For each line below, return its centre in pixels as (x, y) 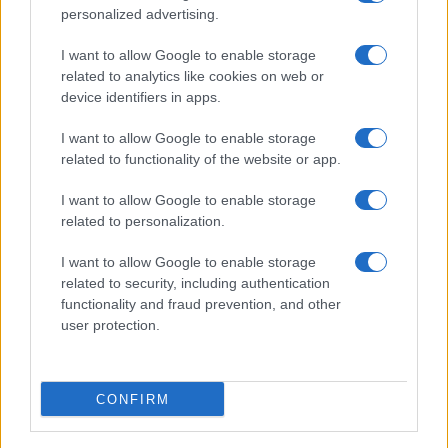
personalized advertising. (140, 14)
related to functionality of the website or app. (201, 159)
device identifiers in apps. (141, 97)
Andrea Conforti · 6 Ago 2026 (98, 191)
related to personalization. (143, 221)
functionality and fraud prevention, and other (201, 304)
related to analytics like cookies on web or (192, 76)
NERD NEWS (69, 235)
